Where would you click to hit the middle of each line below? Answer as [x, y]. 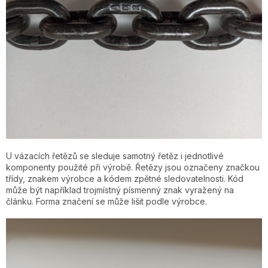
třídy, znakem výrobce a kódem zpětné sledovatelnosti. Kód [125, 179]
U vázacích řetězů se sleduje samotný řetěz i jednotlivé [115, 156]
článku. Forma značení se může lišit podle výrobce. [106, 202]
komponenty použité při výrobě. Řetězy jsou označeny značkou [133, 167]
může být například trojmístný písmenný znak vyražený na [120, 190]
